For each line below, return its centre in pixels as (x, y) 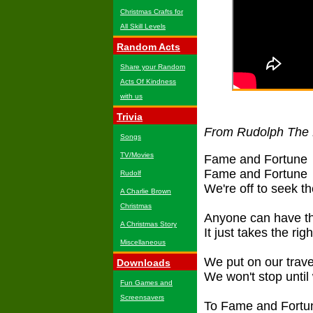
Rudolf (131, 173)
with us (131, 96)
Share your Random (153, 67)
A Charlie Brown (146, 191)
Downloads (144, 263)
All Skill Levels (143, 26)
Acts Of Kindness (148, 81)
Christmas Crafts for (152, 12)
